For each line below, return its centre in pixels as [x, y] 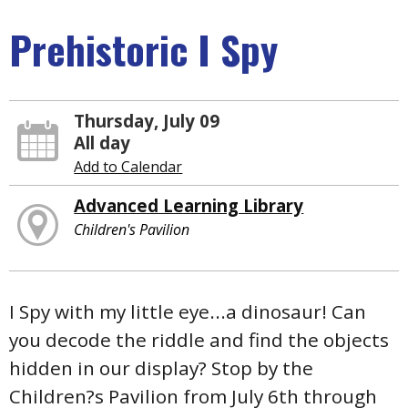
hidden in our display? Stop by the [161, 367]
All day [102, 143]
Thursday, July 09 [147, 121]
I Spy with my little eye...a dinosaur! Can [188, 311]
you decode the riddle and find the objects [199, 339]
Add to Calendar [128, 167]
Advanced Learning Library [189, 206]
